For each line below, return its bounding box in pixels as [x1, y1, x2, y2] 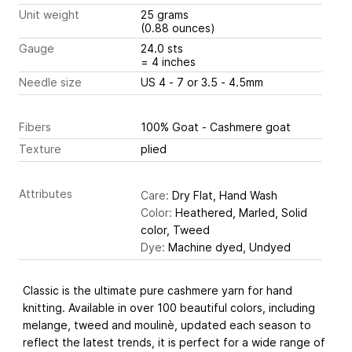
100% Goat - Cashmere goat [141, 119, 291, 134]
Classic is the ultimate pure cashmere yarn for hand [23, 283, 292, 297]
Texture [19, 142, 61, 156]
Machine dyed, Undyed [165, 240, 291, 254]
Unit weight [19, 8, 79, 22]
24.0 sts [141, 42, 186, 56]
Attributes [19, 186, 72, 200]
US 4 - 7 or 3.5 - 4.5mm [187, 75, 263, 90]
